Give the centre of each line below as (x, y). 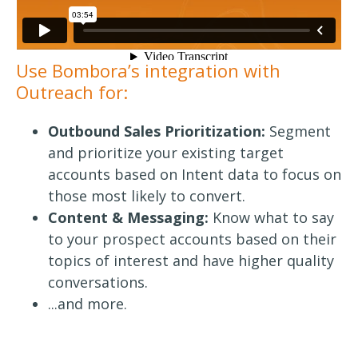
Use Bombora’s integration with (148, 70)
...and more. (88, 303)
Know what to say (271, 217)
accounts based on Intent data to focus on (195, 174)
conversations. (98, 282)
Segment (300, 131)
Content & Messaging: (128, 217)
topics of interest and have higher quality (191, 260)
